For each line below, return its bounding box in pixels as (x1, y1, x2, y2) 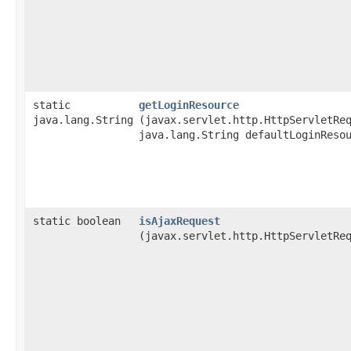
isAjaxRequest (139, 215, 220, 227)
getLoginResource (139, 99, 239, 111)
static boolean (33, 215, 121, 227)
